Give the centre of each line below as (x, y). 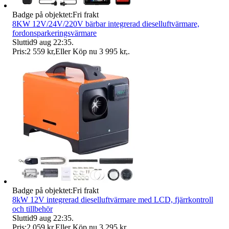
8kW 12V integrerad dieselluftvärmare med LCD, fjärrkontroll (113, 199)
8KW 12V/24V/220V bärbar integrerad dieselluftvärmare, (106, 24)
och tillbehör (32, 209)
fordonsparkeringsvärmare (54, 33)
